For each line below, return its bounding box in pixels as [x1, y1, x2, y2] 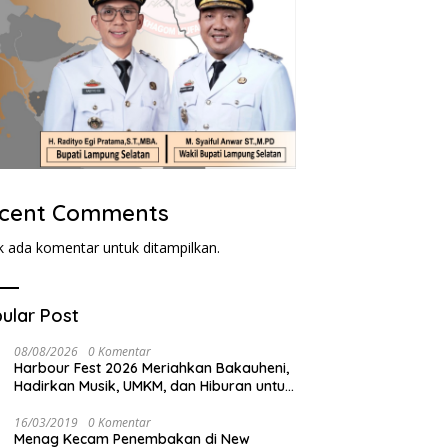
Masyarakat [14, 395, 96, 414]
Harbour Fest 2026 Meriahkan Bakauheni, [14, 359, 290, 378]
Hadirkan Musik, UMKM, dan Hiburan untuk [14, 377, 294, 396]
